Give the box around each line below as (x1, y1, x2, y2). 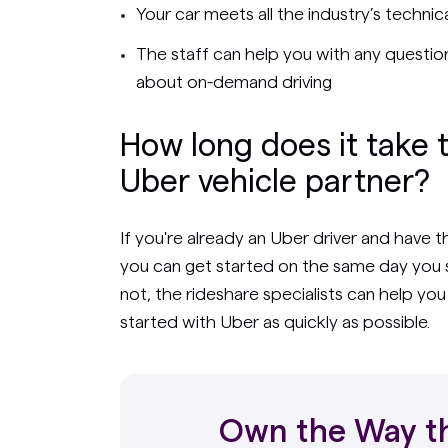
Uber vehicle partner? (120, 165, 430, 198)
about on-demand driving (136, 72, 332, 91)
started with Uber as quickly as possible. (120, 312, 430, 331)
